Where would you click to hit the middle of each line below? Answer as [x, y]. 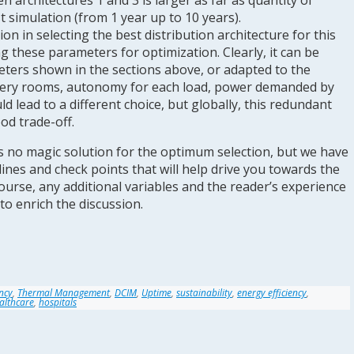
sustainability [204, 293]
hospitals [58, 302]
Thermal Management [64, 293]
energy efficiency [272, 293]
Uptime [156, 293]
